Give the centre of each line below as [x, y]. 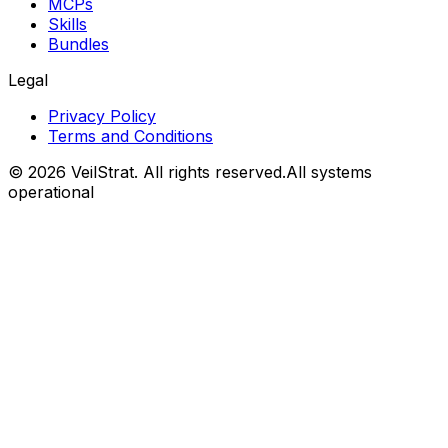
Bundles [78, 44]
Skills [67, 24]
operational [51, 192]
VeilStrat [102, 172]
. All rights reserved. [210, 172]
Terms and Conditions [130, 136]
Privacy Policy [102, 116]
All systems [329, 172]
